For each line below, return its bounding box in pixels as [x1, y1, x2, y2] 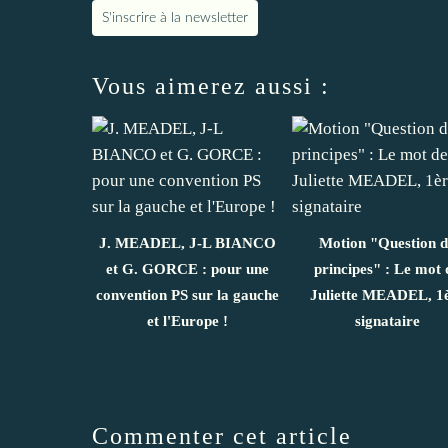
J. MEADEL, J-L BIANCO [98, 234, 276, 251]
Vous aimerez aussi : [92, 72, 330, 99]
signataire [354, 312, 420, 329]
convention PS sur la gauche [95, 286, 279, 303]
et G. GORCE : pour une [105, 260, 269, 277]
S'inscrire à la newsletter [102, 10, 248, 25]
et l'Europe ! [146, 312, 228, 329]
